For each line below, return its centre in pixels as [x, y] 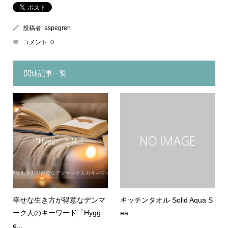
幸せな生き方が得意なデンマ [59, 200]
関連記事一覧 [45, 73]
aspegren [57, 28]
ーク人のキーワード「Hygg [56, 212]
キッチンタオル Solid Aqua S [167, 200]
